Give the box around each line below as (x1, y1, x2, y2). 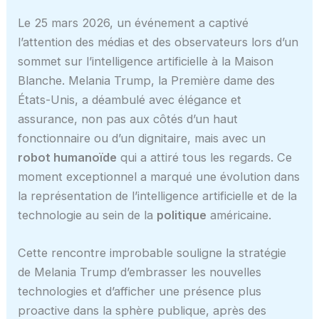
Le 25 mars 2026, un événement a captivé (18, 15, 249, 30)
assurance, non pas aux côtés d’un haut (18, 111, 239, 126)
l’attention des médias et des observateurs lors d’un (18, 34, 299, 49)
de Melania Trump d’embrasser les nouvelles (18, 264, 262, 279)
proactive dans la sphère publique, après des (18, 303, 267, 318)
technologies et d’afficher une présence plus (18, 283, 262, 298)
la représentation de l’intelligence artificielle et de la (18, 188, 298, 203)
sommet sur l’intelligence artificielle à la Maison (18, 53, 274, 68)
